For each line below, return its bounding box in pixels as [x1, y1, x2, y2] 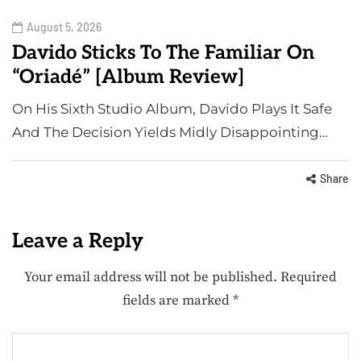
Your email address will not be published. [24, 268, 277, 286]
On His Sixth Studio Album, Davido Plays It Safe [12, 100, 332, 117]
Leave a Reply [12, 228, 143, 253]
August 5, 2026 [27, 19, 102, 34]
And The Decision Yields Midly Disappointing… [12, 123, 328, 140]
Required [280, 268, 337, 286]
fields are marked [122, 291, 233, 309]
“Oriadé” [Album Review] [12, 64, 244, 89]
